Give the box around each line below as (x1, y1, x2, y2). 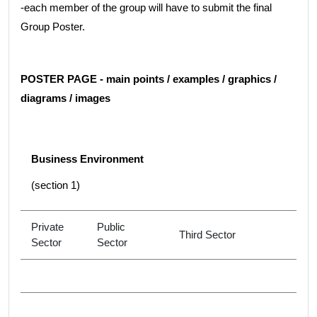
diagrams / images (21, 92, 110, 104)
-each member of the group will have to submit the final (21, 1, 272, 13)
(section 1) (31, 179, 80, 191)
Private (31, 221, 64, 233)
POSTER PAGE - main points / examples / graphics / (21, 73, 277, 85)
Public (97, 221, 125, 233)
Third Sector (179, 229, 236, 241)
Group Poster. (21, 21, 85, 33)
